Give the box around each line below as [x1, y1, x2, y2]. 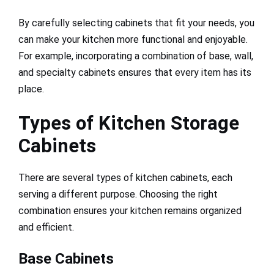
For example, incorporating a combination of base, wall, [18, 50, 253, 62]
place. [18, 83, 44, 95]
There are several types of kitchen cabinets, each [18, 172, 232, 184]
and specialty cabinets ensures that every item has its [18, 67, 251, 79]
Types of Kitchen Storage [18, 112, 239, 135]
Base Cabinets [18, 250, 114, 268]
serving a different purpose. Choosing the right [18, 188, 218, 201]
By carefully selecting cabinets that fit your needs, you [18, 17, 254, 29]
